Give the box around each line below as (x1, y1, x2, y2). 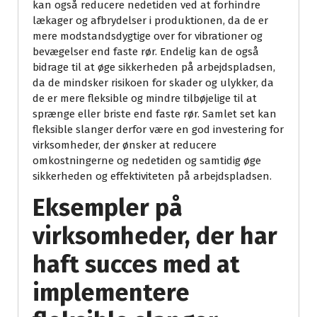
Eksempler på (33, 192, 183, 222)
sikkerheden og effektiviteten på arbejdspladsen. (33, 169, 272, 183)
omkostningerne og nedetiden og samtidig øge (33, 154, 261, 167)
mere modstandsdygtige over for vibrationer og (33, 29, 263, 42)
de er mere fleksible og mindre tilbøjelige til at (33, 91, 257, 105)
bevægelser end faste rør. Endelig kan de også (33, 45, 259, 58)
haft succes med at (33, 249, 240, 279)
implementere (33, 277, 190, 307)
